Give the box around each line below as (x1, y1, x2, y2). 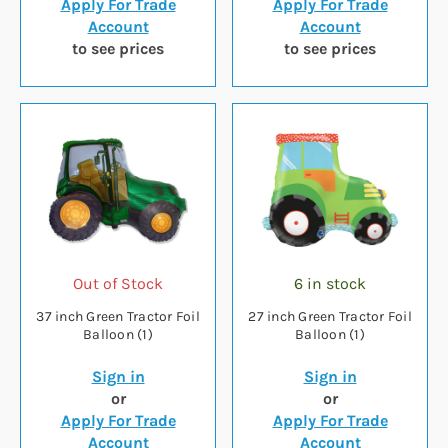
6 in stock (294, 274, 366, 294)
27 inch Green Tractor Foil (248, 308, 412, 326)
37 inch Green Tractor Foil (36, 308, 200, 326)
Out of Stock (73, 274, 163, 294)
